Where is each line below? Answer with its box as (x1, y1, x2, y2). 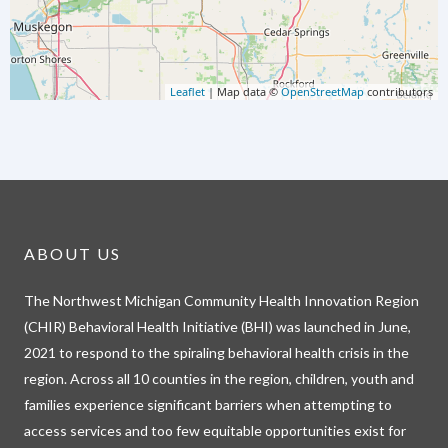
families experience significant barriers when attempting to (24, 396, 392, 414)
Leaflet (170, 84, 205, 100)
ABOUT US (24, 244, 121, 264)
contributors (364, 84, 433, 100)
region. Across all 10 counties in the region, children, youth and (24, 370, 414, 388)
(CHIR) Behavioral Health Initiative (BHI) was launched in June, (24, 318, 411, 336)
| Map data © (205, 84, 281, 100)
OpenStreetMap (281, 84, 364, 100)
